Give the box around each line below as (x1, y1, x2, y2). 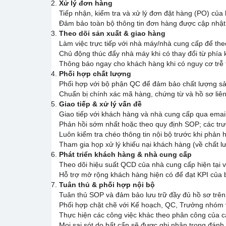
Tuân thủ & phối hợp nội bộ (59, 181, 155, 189)
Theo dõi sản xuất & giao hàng (59, 29, 165, 37)
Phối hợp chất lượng (59, 70, 131, 78)
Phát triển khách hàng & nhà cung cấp (59, 150, 192, 158)
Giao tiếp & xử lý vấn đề (59, 100, 142, 108)
